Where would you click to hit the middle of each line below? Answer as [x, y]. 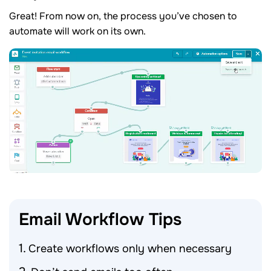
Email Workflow [84, 219]
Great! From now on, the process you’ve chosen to [123, 16]
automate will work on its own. [77, 31]
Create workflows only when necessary [130, 248]
